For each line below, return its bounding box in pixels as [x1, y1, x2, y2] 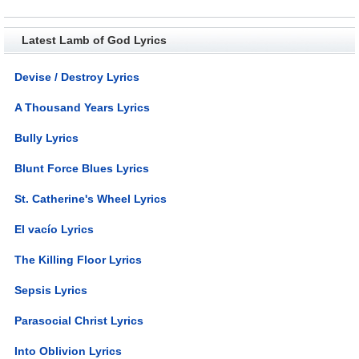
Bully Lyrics [14, 131, 79, 144]
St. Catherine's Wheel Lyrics [14, 192, 167, 205]
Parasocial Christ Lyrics [14, 313, 144, 327]
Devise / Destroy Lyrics [14, 70, 140, 83]
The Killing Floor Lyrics [14, 252, 143, 266]
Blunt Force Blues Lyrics [14, 161, 150, 175]
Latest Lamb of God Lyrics [21, 33, 167, 46]
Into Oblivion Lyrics [14, 344, 123, 357]
